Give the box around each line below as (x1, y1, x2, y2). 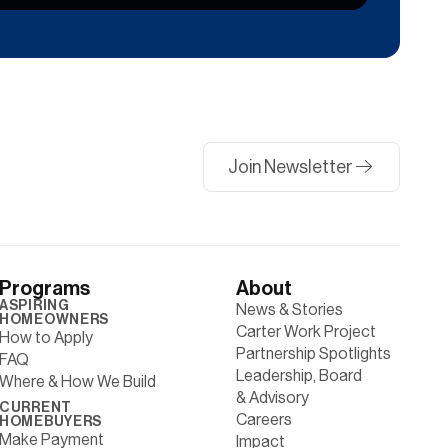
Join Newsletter (228, 157, 354, 178)
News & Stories (235, 299, 343, 319)
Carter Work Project (235, 321, 376, 341)
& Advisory (235, 387, 309, 407)
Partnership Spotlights (235, 343, 391, 363)
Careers (235, 409, 292, 429)
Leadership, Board (235, 365, 362, 385)
